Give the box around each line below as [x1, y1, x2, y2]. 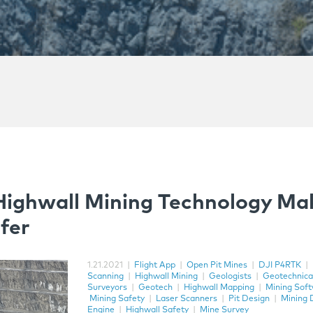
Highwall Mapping [184, 284, 255, 292]
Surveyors [87, 284, 128, 292]
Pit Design [228, 295, 270, 303]
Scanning [87, 272, 124, 281]
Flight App [134, 261, 176, 270]
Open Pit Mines [187, 261, 248, 270]
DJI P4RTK [259, 261, 302, 270]
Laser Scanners [156, 295, 218, 303]
